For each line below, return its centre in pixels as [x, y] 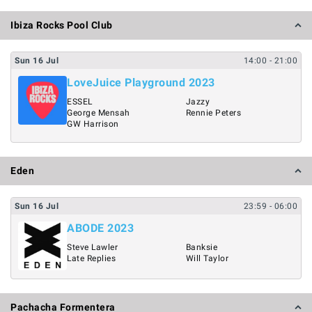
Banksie [201, 247]
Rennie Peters [213, 113]
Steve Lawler [92, 247]
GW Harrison [93, 124]
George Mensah [99, 113]
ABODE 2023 [100, 228]
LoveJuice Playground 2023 [141, 83]
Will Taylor [207, 258]
